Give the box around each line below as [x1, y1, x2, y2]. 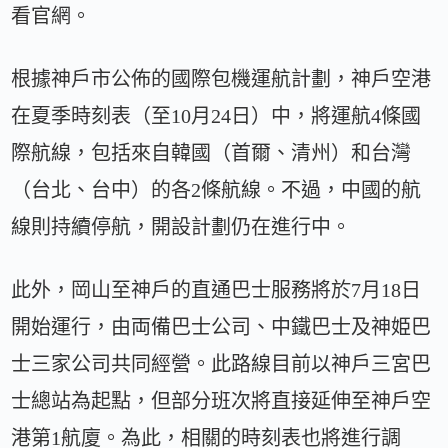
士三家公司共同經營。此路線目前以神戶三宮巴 [11, 353, 432, 376]
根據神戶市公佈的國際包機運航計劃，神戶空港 [11, 68, 432, 91]
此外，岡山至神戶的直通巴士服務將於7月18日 [11, 279, 422, 302]
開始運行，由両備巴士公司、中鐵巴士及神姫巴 [11, 316, 432, 339]
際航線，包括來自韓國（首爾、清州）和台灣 [11, 142, 412, 165]
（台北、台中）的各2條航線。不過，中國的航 [11, 179, 422, 202]
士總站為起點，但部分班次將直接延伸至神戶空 [11, 390, 432, 413]
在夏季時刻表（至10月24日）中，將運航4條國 [11, 105, 422, 128]
